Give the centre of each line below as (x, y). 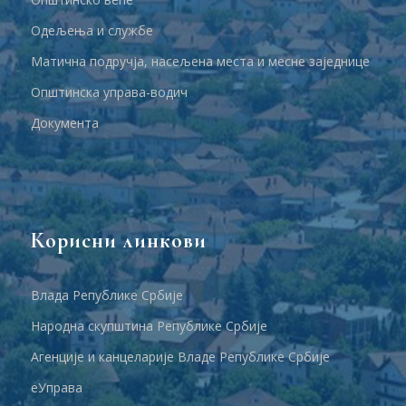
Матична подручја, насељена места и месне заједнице (200, 61)
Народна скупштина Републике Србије (149, 326)
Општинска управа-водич (109, 92)
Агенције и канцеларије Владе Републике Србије (180, 357)
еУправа (56, 388)
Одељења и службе (92, 30)
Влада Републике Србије (106, 295)
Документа (64, 122)
